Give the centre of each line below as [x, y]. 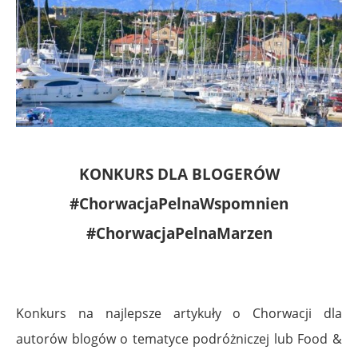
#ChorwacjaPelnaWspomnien [179, 203]
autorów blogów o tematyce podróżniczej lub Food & [179, 338]
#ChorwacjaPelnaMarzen [179, 233]
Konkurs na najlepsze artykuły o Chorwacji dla [179, 313]
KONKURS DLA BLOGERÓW [179, 173]
